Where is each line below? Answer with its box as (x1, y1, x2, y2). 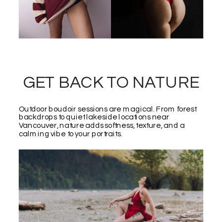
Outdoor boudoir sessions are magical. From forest (18, 105, 197, 113)
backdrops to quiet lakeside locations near (18, 113, 169, 121)
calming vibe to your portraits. (18, 130, 122, 138)
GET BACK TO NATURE (23, 74, 199, 92)
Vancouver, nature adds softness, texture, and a (18, 121, 185, 130)
